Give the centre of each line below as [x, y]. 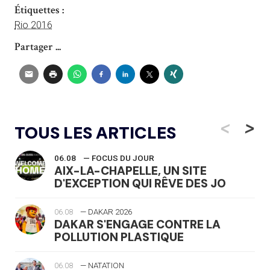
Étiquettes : [39, 10]
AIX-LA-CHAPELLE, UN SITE [130, 171]
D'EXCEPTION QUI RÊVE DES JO [140, 183]
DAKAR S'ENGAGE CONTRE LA [137, 224]
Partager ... [38, 46]
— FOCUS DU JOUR [119, 158]
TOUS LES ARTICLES [95, 133]
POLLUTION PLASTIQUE [119, 237]
